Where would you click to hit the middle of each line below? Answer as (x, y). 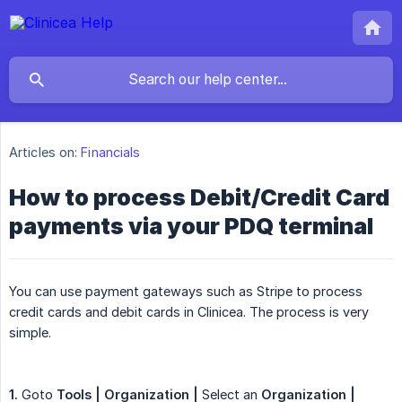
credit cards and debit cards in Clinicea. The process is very (189, 312)
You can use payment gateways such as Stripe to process (186, 292)
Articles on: (44, 153)
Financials (111, 153)
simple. (30, 333)
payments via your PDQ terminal (191, 227)
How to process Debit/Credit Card (199, 198)
